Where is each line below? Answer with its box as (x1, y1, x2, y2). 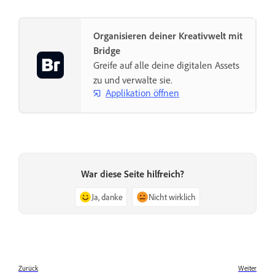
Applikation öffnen (106, 87, 179, 99)
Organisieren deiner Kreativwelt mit (93, 29, 242, 42)
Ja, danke (91, 191, 123, 202)
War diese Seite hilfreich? (81, 167, 184, 180)
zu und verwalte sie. (93, 73, 172, 86)
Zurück (18, 263, 38, 273)
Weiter (238, 263, 257, 273)
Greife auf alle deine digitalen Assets (93, 58, 239, 71)
